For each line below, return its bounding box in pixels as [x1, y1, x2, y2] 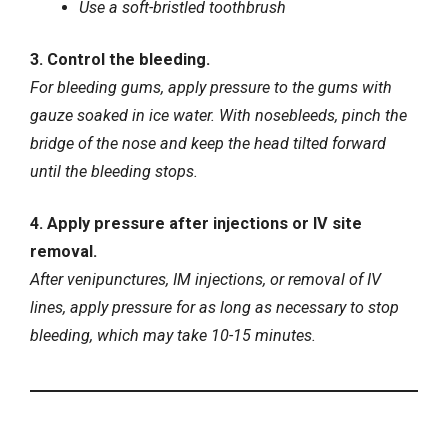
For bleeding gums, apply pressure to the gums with [30, 77, 392, 97]
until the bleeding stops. [30, 161, 198, 181]
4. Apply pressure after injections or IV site [30, 214, 362, 234]
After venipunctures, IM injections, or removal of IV [30, 270, 381, 290]
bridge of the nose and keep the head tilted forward [30, 133, 386, 153]
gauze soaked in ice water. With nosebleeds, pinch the [30, 105, 407, 125]
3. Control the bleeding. [30, 49, 210, 69]
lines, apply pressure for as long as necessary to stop [30, 298, 399, 318]
